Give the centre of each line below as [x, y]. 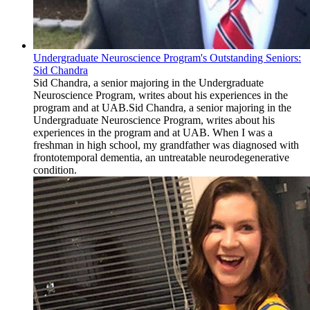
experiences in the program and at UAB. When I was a [153, 133]
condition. [55, 170]
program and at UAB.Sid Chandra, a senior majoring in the [162, 108]
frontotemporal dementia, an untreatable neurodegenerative [161, 158]
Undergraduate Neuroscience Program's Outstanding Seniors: [167, 58]
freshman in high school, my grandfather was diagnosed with [166, 145]
